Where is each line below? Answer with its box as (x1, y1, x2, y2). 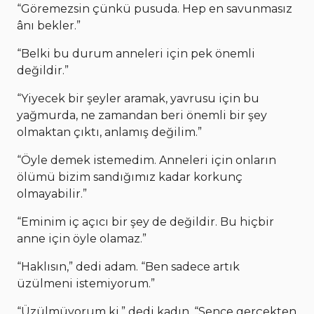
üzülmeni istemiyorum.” (17, 276, 155, 290)
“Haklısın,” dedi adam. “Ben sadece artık (17, 259, 240, 273)
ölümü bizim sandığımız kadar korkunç (17, 170, 243, 184)
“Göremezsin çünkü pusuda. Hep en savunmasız (17, 1, 292, 15)
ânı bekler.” (17, 18, 81, 32)
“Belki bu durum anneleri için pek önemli (17, 46, 255, 60)
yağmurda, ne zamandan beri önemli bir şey (17, 108, 267, 122)
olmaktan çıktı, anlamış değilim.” (17, 125, 202, 139)
